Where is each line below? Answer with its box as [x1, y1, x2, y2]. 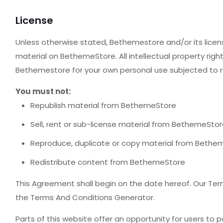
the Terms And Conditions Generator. [15, 192, 155, 203]
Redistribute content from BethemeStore [30, 157, 185, 167]
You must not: [15, 86, 71, 97]
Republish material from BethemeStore [30, 100, 176, 111]
